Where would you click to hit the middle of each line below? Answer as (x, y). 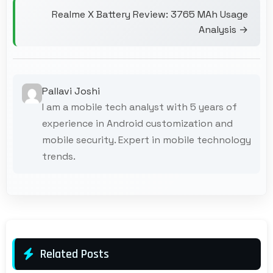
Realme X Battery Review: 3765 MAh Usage (150, 14)
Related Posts (75, 254)
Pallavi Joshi (71, 91)
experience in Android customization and (137, 123)
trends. (58, 156)
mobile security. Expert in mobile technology (146, 140)
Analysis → (223, 29)
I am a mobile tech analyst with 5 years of (139, 107)
